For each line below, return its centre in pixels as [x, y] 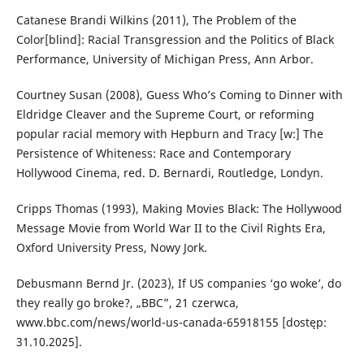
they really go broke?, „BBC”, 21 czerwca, [127, 303]
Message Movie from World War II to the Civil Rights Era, [171, 228]
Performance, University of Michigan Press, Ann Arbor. [165, 59]
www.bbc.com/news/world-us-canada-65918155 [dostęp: [171, 323]
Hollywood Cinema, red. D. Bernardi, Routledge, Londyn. [169, 173]
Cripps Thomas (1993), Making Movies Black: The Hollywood [179, 209]
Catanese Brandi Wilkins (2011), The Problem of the [156, 20]
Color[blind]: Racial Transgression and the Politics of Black [175, 40]
